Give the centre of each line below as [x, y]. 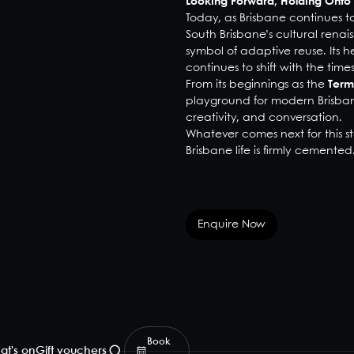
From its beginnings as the [256, 85]
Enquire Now [231, 224]
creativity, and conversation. [264, 118]
